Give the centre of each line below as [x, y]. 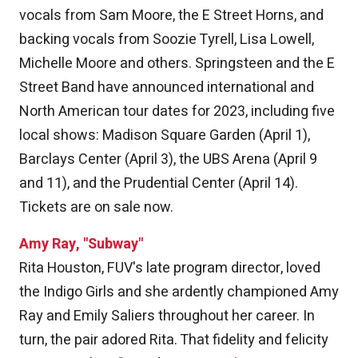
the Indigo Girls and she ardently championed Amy [179, 292]
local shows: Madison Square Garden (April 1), [165, 136]
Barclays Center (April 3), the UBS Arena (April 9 [168, 160]
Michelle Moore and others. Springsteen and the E [177, 64]
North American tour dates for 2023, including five [177, 112]
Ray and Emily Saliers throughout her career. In [167, 316]
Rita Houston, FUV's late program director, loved [170, 268]
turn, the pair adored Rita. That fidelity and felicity [174, 340]
